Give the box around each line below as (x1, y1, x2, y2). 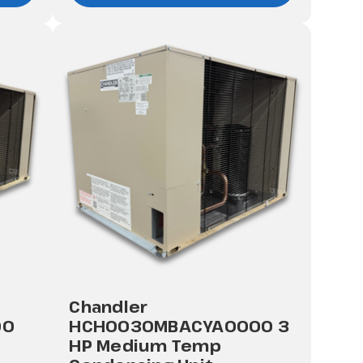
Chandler (69, 296, 148, 318)
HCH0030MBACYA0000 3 (69, 315, 290, 338)
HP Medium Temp (69, 335, 221, 357)
